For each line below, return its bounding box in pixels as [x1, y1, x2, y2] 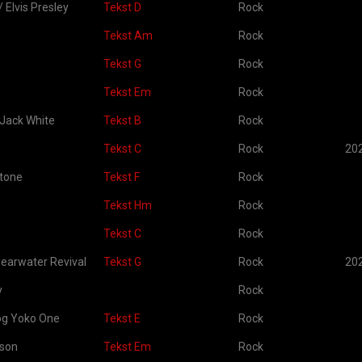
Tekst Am [103, 29, 153, 42]
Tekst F [103, 170, 140, 183]
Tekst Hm [103, 199, 152, 212]
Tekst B [103, 114, 141, 127]
